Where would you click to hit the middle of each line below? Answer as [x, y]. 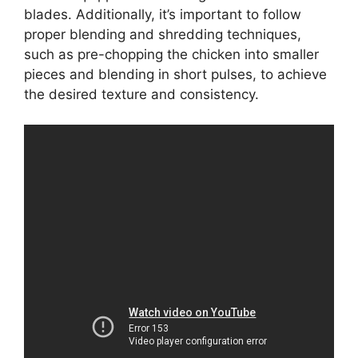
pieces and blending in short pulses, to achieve [175, 74]
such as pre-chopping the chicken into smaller [171, 54]
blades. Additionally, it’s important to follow [163, 14]
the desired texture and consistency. [141, 94]
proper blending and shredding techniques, [163, 34]
